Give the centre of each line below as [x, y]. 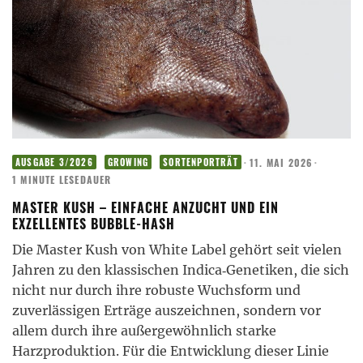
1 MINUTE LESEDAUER [62, 180]
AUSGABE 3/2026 [54, 162]
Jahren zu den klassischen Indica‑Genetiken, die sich [181, 270]
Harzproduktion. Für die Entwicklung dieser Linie [171, 351]
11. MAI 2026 [281, 162]
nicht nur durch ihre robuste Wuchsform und [156, 290]
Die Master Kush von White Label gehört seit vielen [177, 250]
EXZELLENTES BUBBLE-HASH [94, 224]
